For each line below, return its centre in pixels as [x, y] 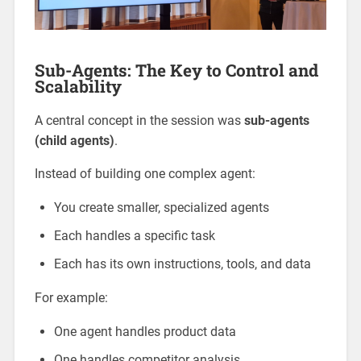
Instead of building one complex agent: [145, 174]
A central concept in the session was [139, 121]
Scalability [78, 87]
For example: [71, 298]
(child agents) [74, 141]
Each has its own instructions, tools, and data [182, 264]
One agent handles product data [145, 332]
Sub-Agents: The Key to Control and [176, 71]
